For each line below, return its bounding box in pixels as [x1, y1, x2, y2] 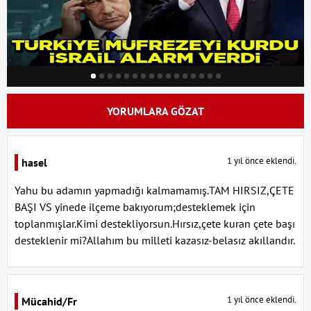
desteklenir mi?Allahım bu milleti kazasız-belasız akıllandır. [15, 233, 295, 247]
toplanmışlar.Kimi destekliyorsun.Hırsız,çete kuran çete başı [15, 216, 295, 230]
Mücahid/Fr [22, 294, 77, 308]
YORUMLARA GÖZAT [107, 103, 204, 118]
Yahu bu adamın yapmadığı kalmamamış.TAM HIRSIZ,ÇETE [15, 183, 294, 197]
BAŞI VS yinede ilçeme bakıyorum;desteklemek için [15, 199, 255, 214]
